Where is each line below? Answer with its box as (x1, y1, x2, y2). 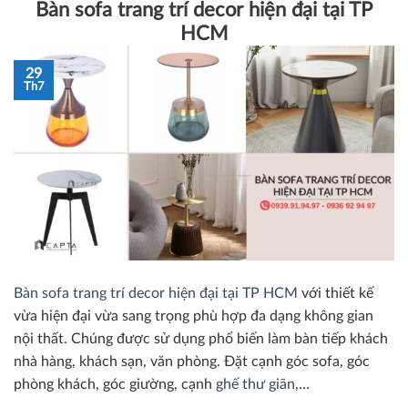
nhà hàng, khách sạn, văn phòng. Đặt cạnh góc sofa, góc (14, 353, 370, 369)
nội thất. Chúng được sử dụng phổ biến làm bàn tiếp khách (14, 331, 388, 346)
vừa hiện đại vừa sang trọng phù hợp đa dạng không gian (14, 308, 373, 323)
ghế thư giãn (216, 376, 295, 392)
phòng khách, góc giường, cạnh (14, 376, 216, 392)
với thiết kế (298, 285, 373, 301)
